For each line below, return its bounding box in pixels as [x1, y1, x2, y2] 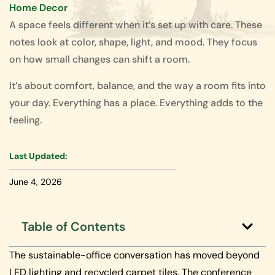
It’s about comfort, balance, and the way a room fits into [9, 79, 266, 92]
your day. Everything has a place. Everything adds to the [9, 96, 263, 109]
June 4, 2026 [9, 176, 62, 188]
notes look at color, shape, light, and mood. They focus [9, 36, 257, 49]
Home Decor [9, 1, 68, 15]
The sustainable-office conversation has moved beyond [9, 249, 260, 262]
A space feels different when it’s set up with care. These [9, 18, 262, 32]
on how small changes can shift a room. [9, 53, 190, 66]
